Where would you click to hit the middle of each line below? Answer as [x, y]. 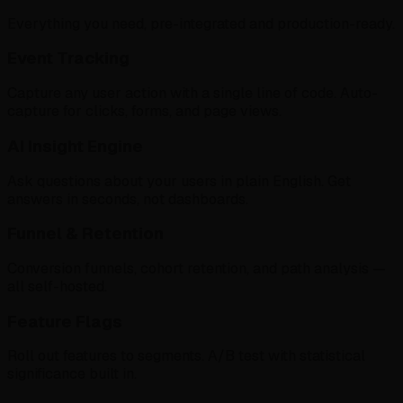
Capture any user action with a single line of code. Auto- [193, 94]
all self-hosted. [57, 287]
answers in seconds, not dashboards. [128, 199]
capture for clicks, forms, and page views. [144, 112]
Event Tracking [68, 58]
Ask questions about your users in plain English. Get [179, 181]
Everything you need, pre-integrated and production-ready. [201, 23]
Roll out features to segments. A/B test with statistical [186, 356]
